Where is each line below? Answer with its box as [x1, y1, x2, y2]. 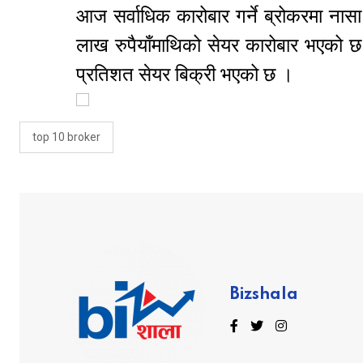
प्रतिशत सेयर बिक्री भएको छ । [76, 63, 303, 87]
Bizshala [230, 286, 298, 303]
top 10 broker [32, 130, 100, 144]
